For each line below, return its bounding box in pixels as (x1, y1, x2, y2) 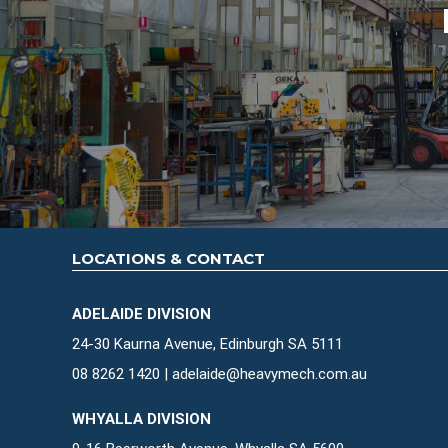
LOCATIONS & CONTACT (72, 249, 265, 269)
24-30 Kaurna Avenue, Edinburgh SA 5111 (72, 335, 343, 354)
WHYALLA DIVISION (72, 410, 211, 429)
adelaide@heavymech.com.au (172, 365, 367, 384)
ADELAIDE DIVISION (72, 305, 211, 324)
